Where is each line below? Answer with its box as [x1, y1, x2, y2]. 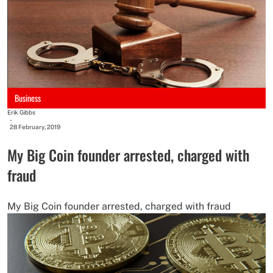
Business [15, 91, 41, 105]
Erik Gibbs [7, 108, 35, 116]
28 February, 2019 [10, 123, 60, 131]
